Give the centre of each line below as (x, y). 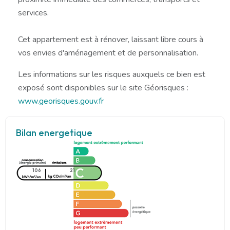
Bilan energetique (54, 132)
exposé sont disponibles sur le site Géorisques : (103, 88)
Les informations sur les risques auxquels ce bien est (112, 74)
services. (33, 13)
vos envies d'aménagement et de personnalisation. (108, 53)
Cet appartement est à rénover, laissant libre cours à (111, 39)
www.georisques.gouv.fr (61, 101)
